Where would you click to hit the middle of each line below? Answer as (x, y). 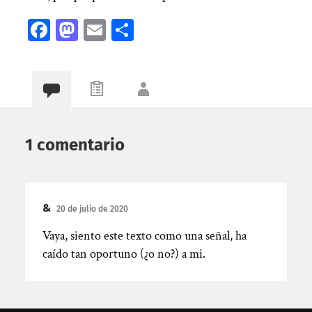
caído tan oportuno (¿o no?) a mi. (124, 253)
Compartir (180, 29)
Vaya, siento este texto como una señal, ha (144, 235)
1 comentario (75, 145)
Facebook (92, 29)
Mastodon (122, 29)
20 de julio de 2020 (92, 209)
